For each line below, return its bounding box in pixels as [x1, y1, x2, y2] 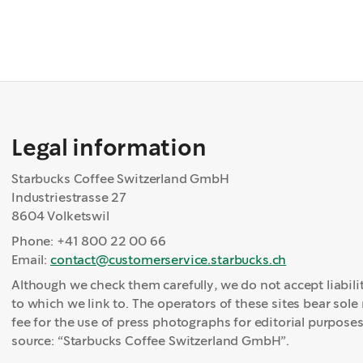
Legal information [11, 134, 207, 163]
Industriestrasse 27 [11, 189, 127, 206]
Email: [11, 251, 50, 268]
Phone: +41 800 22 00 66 [11, 233, 166, 250]
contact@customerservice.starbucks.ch [50, 251, 287, 268]
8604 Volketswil [11, 207, 109, 224]
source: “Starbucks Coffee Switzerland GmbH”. [11, 332, 290, 349]
